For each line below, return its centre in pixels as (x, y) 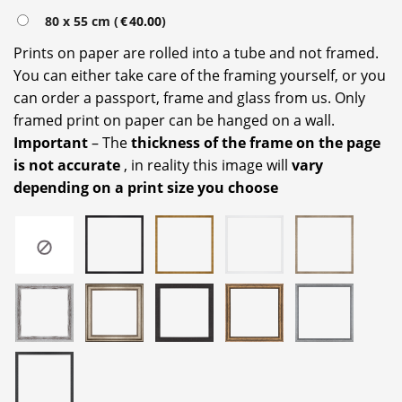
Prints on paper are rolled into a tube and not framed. (196, 52)
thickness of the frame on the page (256, 142)
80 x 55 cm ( (78, 21)
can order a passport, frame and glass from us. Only (189, 97)
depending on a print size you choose (146, 187)
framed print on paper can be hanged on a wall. (174, 120)
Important (52, 142)
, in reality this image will (208, 165)
